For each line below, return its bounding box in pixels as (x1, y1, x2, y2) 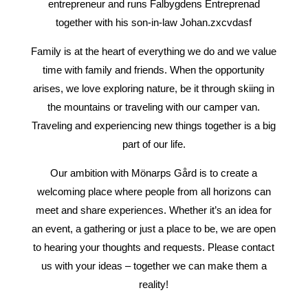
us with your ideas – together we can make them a (41, 259, 267, 272)
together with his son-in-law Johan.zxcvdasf (56, 16, 252, 28)
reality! (139, 278, 169, 290)
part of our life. (122, 137, 186, 150)
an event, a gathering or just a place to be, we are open (32, 222, 276, 234)
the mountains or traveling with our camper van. (47, 100, 261, 113)
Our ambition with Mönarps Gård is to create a (50, 166, 258, 179)
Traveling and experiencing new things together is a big (32, 119, 276, 131)
